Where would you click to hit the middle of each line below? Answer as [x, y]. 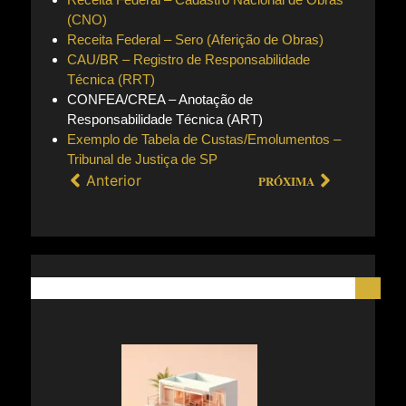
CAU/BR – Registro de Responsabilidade [188, 60]
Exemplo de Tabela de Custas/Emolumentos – [203, 140]
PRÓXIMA [286, 180]
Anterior [114, 181]
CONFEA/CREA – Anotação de [159, 100]
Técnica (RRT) [111, 80]
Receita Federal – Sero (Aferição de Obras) [195, 40]
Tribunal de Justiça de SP [142, 159]
